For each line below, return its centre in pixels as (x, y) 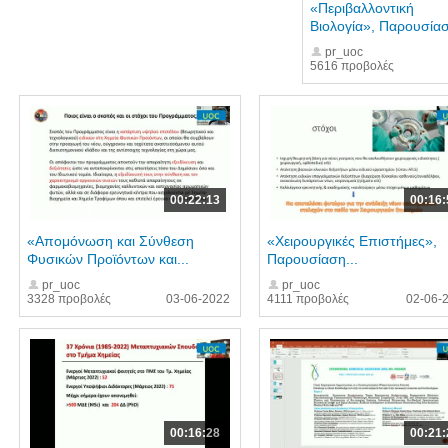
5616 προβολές (352, 66)
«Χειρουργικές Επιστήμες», (352, 241)
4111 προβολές (308, 299)
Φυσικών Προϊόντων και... (108, 259)
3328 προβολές (69, 299)
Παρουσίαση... (312, 259)
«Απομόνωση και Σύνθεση (110, 241)
